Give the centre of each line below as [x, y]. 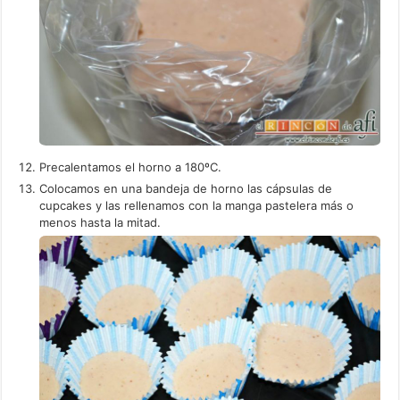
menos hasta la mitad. [100, 222]
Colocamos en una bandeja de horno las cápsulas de [186, 188]
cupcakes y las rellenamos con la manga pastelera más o [197, 205]
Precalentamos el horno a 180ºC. [131, 167]
